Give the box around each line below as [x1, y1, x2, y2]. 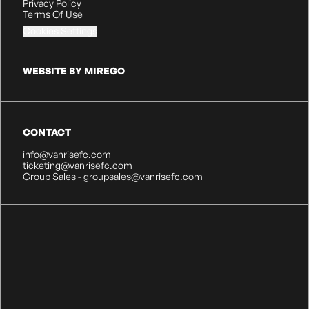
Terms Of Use [23, 8, 83, 20]
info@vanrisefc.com [23, 148, 111, 160]
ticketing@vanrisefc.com [23, 159, 132, 171]
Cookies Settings [23, 25, 97, 37]
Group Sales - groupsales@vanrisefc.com [23, 170, 203, 182]
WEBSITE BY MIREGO [23, 65, 125, 77]
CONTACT [23, 126, 71, 138]
